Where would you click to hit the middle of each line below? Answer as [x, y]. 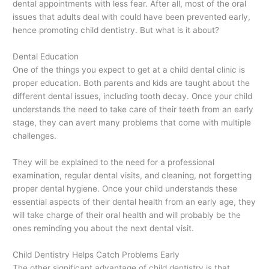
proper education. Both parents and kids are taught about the [131, 83]
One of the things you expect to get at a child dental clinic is [129, 70]
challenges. [35, 136]
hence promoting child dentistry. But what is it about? [116, 30]
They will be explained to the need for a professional [114, 162]
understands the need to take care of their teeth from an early [133, 110]
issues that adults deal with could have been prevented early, [132, 17]
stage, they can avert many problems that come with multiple [132, 123]
